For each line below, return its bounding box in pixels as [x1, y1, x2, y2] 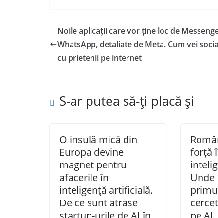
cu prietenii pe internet [57, 53, 142, 64]
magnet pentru [59, 158, 127, 172]
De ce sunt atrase [59, 196, 138, 210]
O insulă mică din [59, 133, 137, 146]
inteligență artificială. [59, 183, 153, 197]
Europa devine [59, 145, 124, 159]
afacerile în [59, 171, 109, 184]
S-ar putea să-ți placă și [59, 92, 194, 110]
